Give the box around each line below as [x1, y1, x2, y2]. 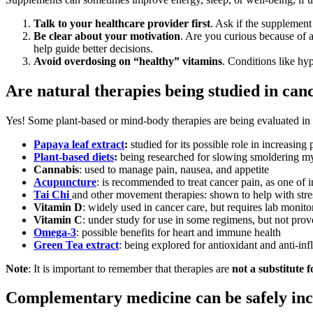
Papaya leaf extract [34, 138, 124, 150]
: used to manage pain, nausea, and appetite [79, 163, 269, 175]
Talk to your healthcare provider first [34, 17, 210, 29]
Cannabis [34, 163, 79, 175]
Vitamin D [34, 201, 82, 213]
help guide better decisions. [34, 42, 153, 54]
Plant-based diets [34, 150, 114, 163]
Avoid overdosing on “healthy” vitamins [34, 54, 222, 67]
